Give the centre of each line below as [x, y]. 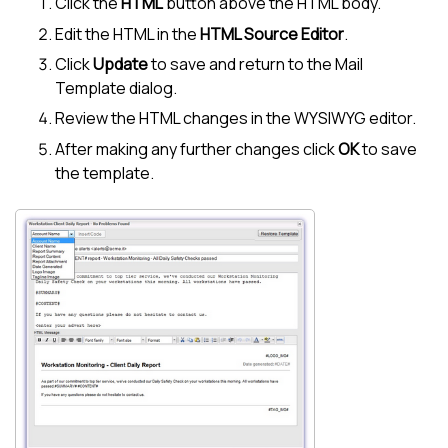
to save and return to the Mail [255, 64]
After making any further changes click [196, 148]
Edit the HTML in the [127, 33]
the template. [104, 172]
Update [120, 64]
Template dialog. [116, 88]
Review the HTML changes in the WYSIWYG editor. [235, 118]
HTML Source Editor [272, 33]
